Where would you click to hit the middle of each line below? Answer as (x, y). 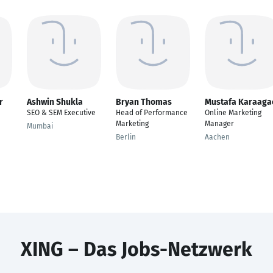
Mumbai (40, 126)
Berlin (126, 137)
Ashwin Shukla (55, 102)
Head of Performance (152, 113)
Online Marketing (233, 113)
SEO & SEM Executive (61, 113)
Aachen (217, 137)
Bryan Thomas (144, 102)
